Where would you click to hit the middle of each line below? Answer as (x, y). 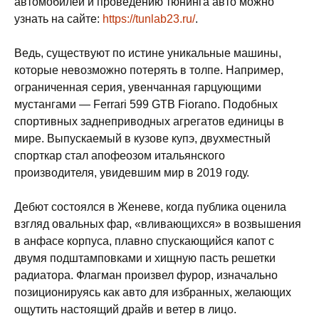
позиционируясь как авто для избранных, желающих (153, 292)
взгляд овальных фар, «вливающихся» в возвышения (158, 224)
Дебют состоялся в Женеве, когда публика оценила (150, 207)
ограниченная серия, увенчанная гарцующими (138, 87)
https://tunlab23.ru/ (149, 19)
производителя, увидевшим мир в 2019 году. (132, 173)
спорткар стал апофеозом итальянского (120, 156)
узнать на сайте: (58, 19)
